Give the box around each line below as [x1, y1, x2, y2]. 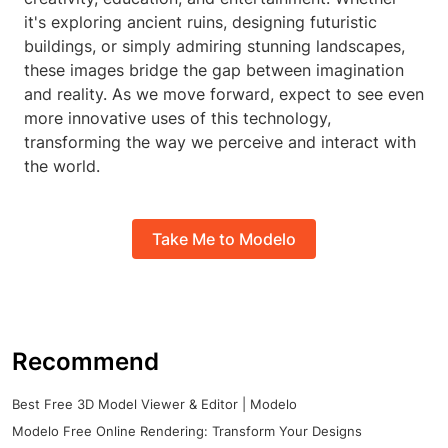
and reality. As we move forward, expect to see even [24, 84, 424, 105]
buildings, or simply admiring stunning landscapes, [24, 36, 405, 57]
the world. [24, 156, 100, 177]
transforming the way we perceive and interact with [24, 132, 416, 153]
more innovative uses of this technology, [24, 108, 331, 129]
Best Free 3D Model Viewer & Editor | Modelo [12, 396, 297, 413]
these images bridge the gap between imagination [24, 60, 404, 81]
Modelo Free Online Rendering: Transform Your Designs [12, 423, 362, 440]
